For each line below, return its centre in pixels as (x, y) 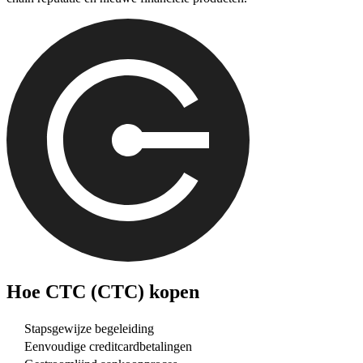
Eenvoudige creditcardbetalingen (108, 347)
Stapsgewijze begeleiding (89, 329)
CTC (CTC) (95, 291)
